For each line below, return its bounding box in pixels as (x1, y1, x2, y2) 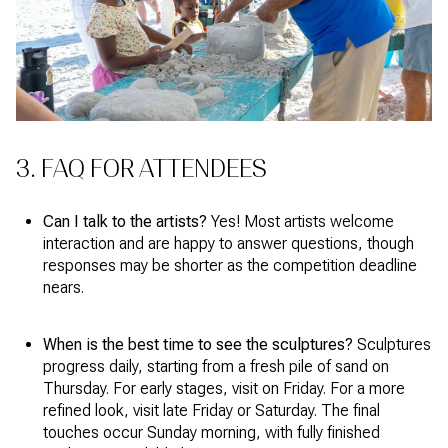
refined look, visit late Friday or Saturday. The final (42, 401, 380, 421)
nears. (42, 278, 84, 298)
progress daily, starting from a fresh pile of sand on (42, 357, 389, 377)
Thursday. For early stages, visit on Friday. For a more (42, 379, 405, 399)
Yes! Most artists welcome (206, 212, 394, 232)
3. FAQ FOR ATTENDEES (16, 154, 267, 184)
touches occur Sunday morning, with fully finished (42, 423, 380, 443)
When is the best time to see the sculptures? (42, 335, 353, 355)
